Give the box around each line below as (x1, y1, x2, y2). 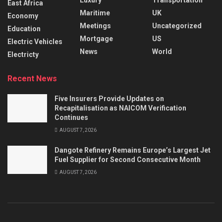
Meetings (80, 21, 111, 30)
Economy (7, 11, 38, 20)
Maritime (80, 8, 110, 17)
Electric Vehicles (7, 37, 62, 46)
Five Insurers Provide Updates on (55, 94, 164, 103)
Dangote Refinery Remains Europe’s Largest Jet (55, 146, 211, 154)
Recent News (7, 73, 57, 83)
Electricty (7, 50, 39, 58)
